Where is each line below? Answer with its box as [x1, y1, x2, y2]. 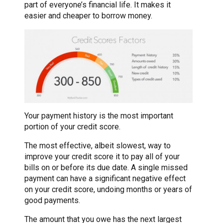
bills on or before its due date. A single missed [24, 162, 188, 172]
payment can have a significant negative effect [24, 173, 186, 183]
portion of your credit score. [24, 121, 120, 131]
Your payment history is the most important [24, 111, 173, 120]
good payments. [24, 195, 80, 205]
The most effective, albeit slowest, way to [24, 140, 171, 150]
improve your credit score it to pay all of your [24, 151, 180, 161]
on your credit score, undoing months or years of [24, 184, 192, 194]
